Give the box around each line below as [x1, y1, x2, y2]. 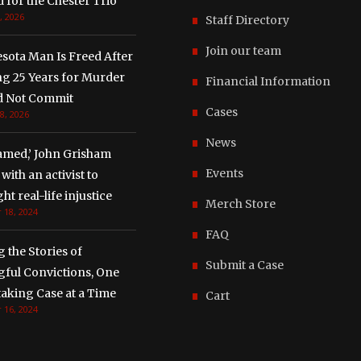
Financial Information [205, 73, 330, 89]
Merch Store [205, 196, 276, 211]
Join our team [205, 43, 281, 58]
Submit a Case [205, 257, 284, 272]
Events [205, 165, 243, 180]
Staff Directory [205, 12, 289, 27]
